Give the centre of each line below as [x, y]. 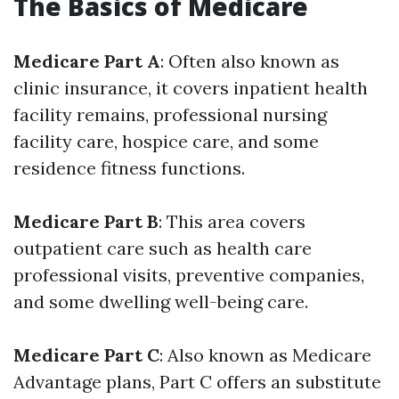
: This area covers [232, 221]
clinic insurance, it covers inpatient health [191, 88]
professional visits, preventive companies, [189, 275]
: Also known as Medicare [265, 355]
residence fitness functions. [129, 168]
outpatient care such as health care [163, 248]
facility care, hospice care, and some [166, 141]
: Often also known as [250, 61]
